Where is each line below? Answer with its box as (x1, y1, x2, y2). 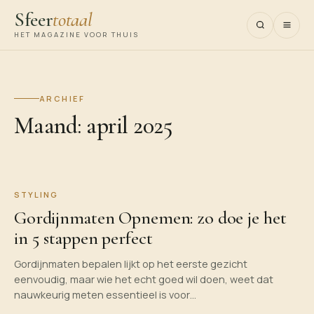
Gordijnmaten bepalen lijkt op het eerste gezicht (14, 257, 247, 271)
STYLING (14, 189, 58, 200)
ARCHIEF (39, 93, 85, 104)
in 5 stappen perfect (14, 227, 153, 249)
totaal (53, 8, 93, 32)
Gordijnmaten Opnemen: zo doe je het (14, 207, 287, 228)
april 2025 (86, 111, 173, 140)
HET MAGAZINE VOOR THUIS (14, 30, 140, 39)
